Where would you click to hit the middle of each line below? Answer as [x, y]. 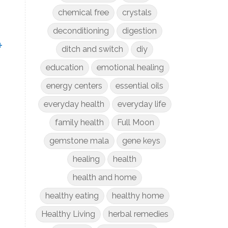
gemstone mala [79, 141]
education [64, 67]
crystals [137, 12]
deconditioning [81, 31]
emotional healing [130, 67]
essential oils [139, 86]
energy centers [74, 86]
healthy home [138, 196]
